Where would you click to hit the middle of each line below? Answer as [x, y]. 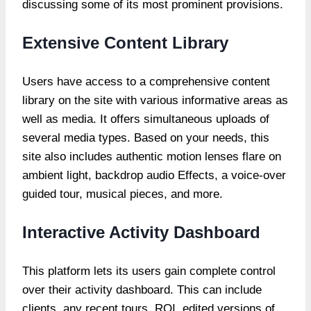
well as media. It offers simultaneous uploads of [146, 119]
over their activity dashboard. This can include [142, 289]
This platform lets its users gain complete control [149, 271]
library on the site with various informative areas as [155, 100]
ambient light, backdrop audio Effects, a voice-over [154, 175]
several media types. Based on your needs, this [146, 137]
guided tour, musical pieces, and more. [123, 194]
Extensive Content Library [128, 42]
